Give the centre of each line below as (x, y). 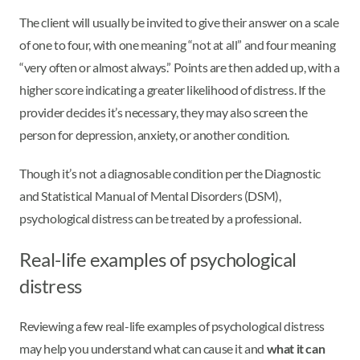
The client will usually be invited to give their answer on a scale (179, 22)
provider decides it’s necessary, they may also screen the (164, 112)
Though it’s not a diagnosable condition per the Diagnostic (170, 174)
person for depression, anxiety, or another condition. (155, 135)
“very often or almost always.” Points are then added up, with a (180, 67)
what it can (296, 349)
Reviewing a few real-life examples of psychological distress (172, 326)
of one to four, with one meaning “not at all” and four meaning (178, 45)
